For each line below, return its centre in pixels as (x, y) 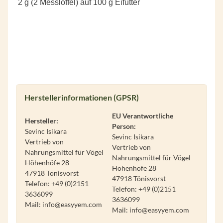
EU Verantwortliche (143, 116)
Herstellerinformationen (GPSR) (82, 97)
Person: (124, 126)
